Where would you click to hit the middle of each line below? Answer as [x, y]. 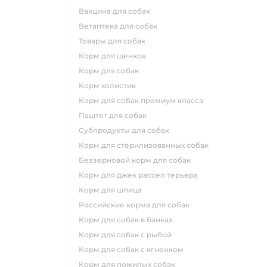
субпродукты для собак [127, 130]
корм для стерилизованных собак [146, 145]
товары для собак [114, 41]
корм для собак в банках [128, 220]
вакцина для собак [117, 11]
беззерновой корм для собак [137, 160]
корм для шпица [113, 190]
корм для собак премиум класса [144, 100]
